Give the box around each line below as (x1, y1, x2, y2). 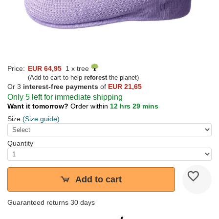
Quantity (7, 139, 33, 148)
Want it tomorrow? (7, 102, 70, 110)
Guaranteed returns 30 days (7, 198, 95, 207)
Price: (7, 65, 25, 73)
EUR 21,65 (108, 83, 142, 91)
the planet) (107, 74, 139, 82)
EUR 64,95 (28, 65, 62, 73)
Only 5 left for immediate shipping (7, 93, 123, 102)
